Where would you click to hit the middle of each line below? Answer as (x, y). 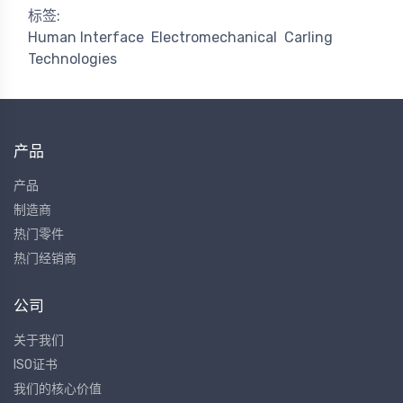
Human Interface (86, 38)
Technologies (72, 59)
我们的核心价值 (58, 390)
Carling (309, 38)
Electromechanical (214, 38)
